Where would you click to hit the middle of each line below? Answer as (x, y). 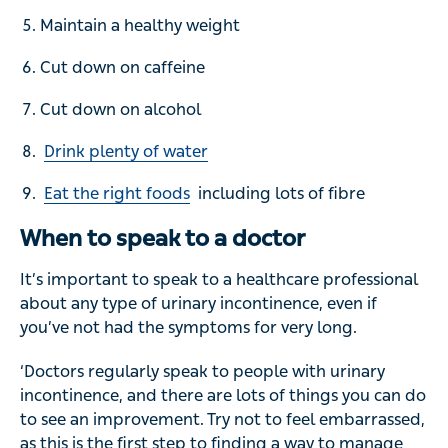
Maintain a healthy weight (140, 26)
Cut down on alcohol (120, 110)
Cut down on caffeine (122, 68)
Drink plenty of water (126, 152)
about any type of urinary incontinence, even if (198, 304)
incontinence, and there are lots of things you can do (223, 396)
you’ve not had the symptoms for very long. (188, 328)
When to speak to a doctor (162, 239)
